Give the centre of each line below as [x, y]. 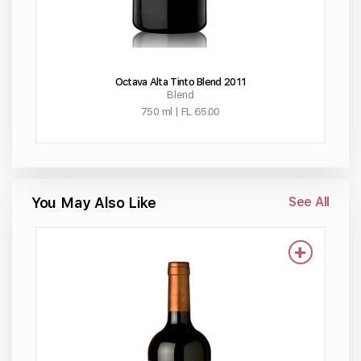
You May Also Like [94, 202]
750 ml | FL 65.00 [180, 111]
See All [309, 201]
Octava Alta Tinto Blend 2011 [180, 81]
